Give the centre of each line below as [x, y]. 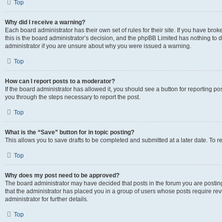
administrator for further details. [47, 199]
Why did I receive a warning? [45, 22]
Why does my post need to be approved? [62, 175]
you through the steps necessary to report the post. [73, 97]
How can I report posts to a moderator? [60, 81]
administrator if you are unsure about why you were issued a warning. [98, 46]
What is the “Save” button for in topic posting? [70, 132]
